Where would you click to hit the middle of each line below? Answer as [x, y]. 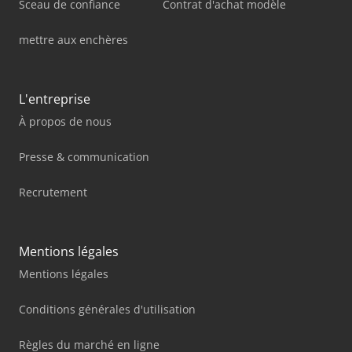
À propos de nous [65, 121]
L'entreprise [55, 99]
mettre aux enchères [73, 39]
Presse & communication [84, 156]
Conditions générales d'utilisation [107, 309]
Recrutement [53, 192]
